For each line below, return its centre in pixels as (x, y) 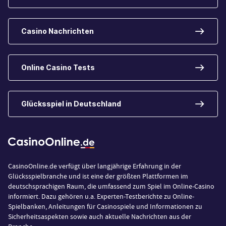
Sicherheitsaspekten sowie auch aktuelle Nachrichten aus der (100, 217)
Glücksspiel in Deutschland (71, 104)
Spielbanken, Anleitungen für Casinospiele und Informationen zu (105, 207)
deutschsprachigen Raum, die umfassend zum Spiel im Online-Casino (111, 186)
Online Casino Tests (58, 68)
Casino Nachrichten (58, 31)
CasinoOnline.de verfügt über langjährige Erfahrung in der (95, 166)
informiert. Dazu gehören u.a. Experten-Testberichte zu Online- (101, 196)
